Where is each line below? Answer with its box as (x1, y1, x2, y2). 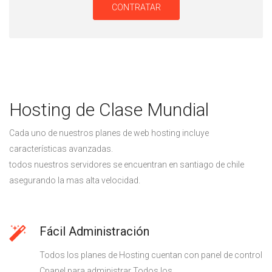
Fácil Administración (39, 224, 149, 239)
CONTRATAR (111, 2, 161, 12)
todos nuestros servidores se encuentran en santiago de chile (9, 160, 244, 169)
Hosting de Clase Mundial (9, 99, 209, 120)
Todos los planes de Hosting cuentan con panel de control (39, 250, 262, 260)
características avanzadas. (9, 144, 113, 154)
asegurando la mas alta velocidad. (9, 175, 140, 185)
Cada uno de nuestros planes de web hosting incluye (9, 128, 209, 138)
